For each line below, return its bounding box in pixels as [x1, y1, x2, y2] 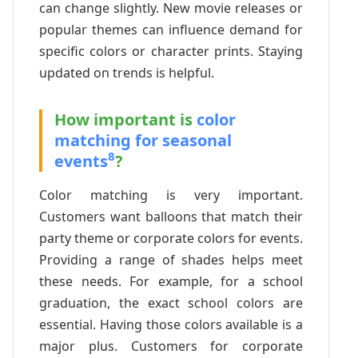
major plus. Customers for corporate [39, 336, 303, 355]
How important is [54, 108, 197, 130]
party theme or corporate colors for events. [39, 229, 303, 247]
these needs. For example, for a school [39, 272, 303, 290]
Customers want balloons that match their [39, 207, 303, 225]
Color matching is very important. [39, 185, 303, 204]
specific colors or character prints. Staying [39, 42, 303, 60]
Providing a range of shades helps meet [39, 250, 303, 268]
